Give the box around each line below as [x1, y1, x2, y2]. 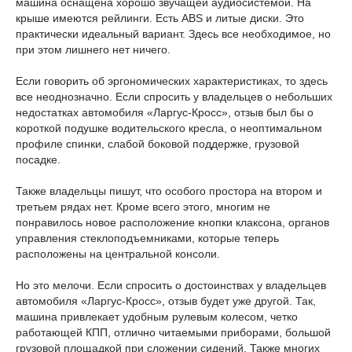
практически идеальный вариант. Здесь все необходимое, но [16, 27, 331, 40]
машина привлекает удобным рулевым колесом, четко [16, 310, 298, 323]
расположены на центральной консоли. [16, 247, 220, 260]
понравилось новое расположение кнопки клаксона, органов [16, 216, 329, 229]
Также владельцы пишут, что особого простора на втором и [16, 185, 322, 197]
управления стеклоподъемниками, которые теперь [16, 232, 279, 244]
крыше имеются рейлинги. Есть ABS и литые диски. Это [16, 12, 304, 24]
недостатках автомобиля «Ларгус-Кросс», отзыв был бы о [16, 106, 313, 119]
